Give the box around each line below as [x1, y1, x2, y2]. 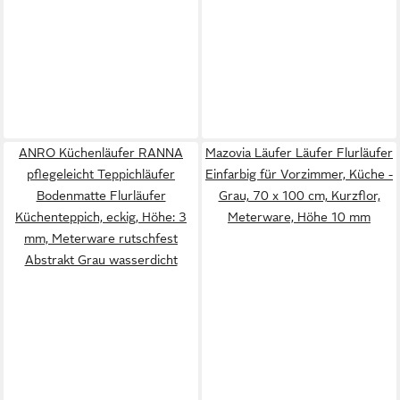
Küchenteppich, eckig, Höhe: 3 [15, 210, 187, 224]
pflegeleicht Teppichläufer [27, 167, 175, 181]
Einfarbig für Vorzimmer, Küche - [205, 167, 393, 181]
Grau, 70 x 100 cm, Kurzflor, [218, 188, 380, 203]
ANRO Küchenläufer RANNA [19, 146, 183, 160]
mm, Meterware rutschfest [24, 231, 178, 246]
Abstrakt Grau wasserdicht [24, 253, 178, 267]
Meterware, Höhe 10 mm [228, 210, 371, 224]
